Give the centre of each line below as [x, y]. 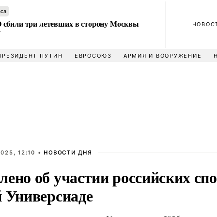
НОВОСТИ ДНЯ [68, 153]
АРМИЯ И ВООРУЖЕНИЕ [163, 56]
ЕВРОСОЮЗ [93, 56]
